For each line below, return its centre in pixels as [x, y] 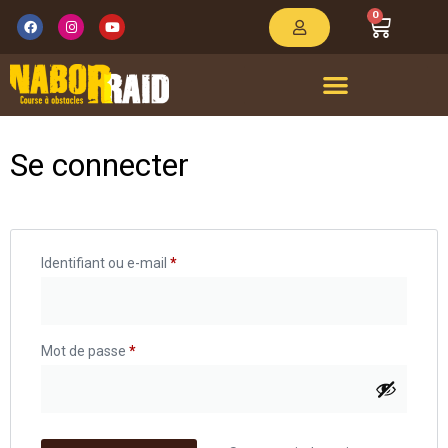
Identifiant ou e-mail [105, 262]
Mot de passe [85, 350]
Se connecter [99, 164]
